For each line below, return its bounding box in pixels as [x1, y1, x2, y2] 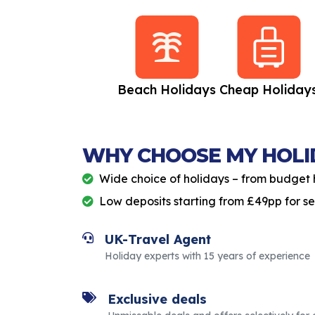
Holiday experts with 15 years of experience [105, 250, 310, 263]
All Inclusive [27, 82, 103, 98]
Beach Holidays [117, 82, 216, 98]
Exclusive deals [108, 291, 207, 308]
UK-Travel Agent [105, 231, 211, 248]
